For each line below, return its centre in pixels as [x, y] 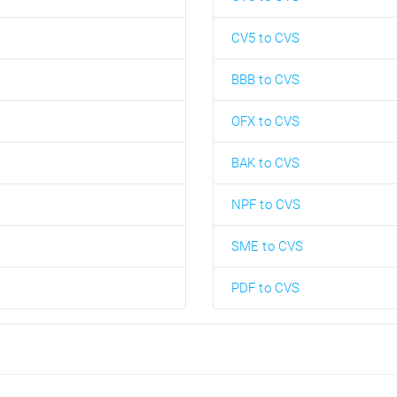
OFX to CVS [265, 121]
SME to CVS [267, 246]
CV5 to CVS [265, 38]
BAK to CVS [265, 163]
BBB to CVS [265, 80]
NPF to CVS [266, 205]
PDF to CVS [265, 288]
